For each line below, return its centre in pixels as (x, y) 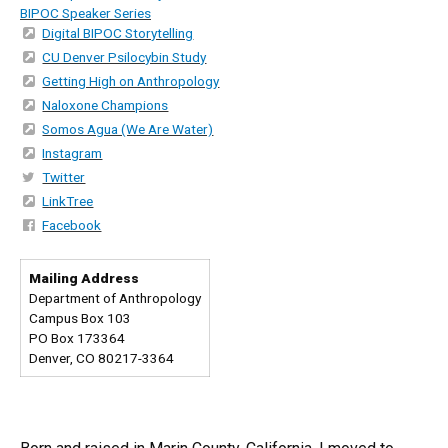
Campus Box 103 (80, 318)
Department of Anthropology (115, 298)
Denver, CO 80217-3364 (101, 358)
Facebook (72, 225)
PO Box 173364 (78, 338)
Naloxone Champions (105, 105)
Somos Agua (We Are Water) (128, 129)
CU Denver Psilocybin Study (124, 57)
